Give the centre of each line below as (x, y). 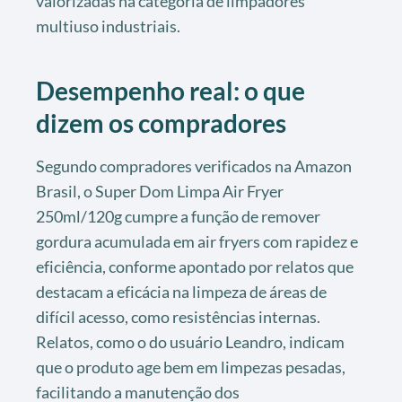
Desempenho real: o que (170, 90)
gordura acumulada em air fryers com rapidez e (197, 241)
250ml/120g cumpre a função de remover (178, 216)
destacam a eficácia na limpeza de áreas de (181, 291)
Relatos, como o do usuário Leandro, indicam (190, 341)
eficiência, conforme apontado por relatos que (195, 266)
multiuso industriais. (108, 26)
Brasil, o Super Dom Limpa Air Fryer (160, 191)
